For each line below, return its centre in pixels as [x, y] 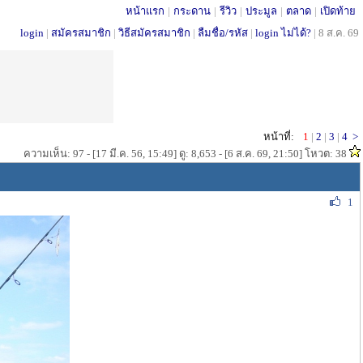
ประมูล [261, 11]
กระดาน [192, 11]
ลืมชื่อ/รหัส [223, 33]
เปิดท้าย [338, 11]
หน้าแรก [145, 11]
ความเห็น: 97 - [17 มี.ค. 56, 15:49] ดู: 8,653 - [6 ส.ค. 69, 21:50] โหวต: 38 [186, 154]
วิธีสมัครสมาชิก [154, 33]
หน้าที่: [279, 137]
